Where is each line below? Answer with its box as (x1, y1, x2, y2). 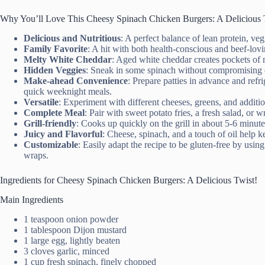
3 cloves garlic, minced (24, 245, 109, 256)
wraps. (24, 150, 49, 161)
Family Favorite (24, 44, 88, 54)
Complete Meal (24, 108, 85, 118)
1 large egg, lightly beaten (24, 235, 120, 245)
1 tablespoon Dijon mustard (24, 224, 127, 235)
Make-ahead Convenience (24, 76, 128, 86)
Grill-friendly (24, 118, 76, 129)
